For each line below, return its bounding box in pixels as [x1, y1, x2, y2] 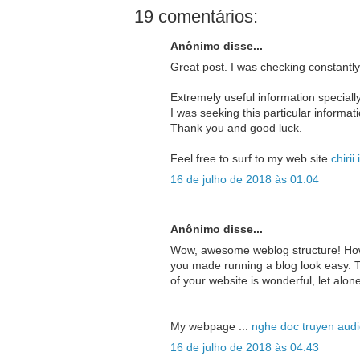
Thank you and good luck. [170, 121, 302, 135]
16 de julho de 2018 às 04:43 [170, 341, 319, 354]
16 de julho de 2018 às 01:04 [170, 173, 319, 186]
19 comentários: [133, 6, 258, 27]
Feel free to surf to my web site [170, 152, 331, 166]
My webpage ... [170, 320, 252, 333]
